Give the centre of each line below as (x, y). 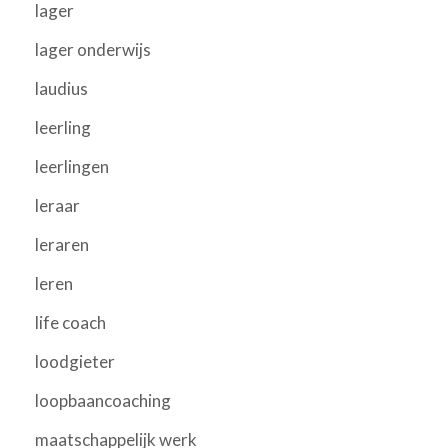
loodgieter (75, 361)
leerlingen (72, 166)
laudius (61, 88)
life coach (70, 322)
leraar (57, 205)
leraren (62, 244)
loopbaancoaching (103, 400)
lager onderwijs (93, 49)
